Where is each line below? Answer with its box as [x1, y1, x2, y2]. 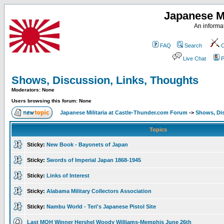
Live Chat [183, 55, 206, 61]
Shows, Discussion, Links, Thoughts [11, 74, 198, 86]
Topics [148, 126, 168, 132]
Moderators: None [11, 87, 54, 92]
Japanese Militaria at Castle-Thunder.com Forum [60, 109, 187, 115]
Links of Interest [46, 172, 89, 178]
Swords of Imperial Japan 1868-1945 [46, 157, 141, 163]
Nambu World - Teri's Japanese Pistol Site [46, 203, 156, 209]
